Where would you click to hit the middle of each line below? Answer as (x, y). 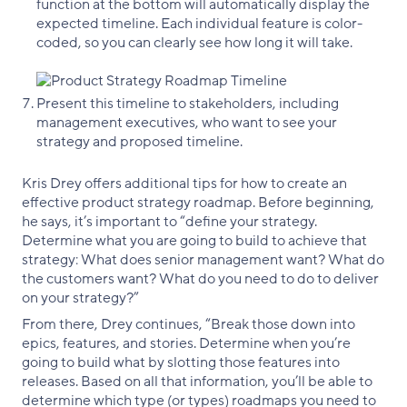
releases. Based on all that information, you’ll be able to (197, 381)
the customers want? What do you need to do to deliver (200, 278)
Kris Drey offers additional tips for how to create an (184, 183)
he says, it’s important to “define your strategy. (169, 221)
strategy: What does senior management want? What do (203, 259)
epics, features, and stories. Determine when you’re (186, 343)
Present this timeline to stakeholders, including (188, 103)
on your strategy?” (80, 298)
